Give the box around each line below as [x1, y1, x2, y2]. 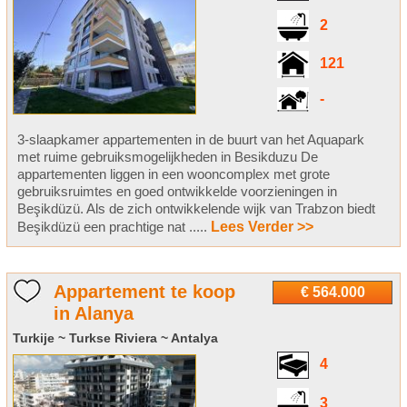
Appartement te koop [53, 282, 235, 303]
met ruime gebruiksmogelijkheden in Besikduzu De [16, 149, 318, 165]
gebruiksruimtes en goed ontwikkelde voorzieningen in [16, 184, 337, 200]
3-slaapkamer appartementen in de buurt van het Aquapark [16, 132, 364, 148]
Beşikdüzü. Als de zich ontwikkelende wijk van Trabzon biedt [16, 201, 375, 217]
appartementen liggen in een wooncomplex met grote [16, 166, 330, 183]
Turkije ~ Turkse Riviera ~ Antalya [12, 331, 218, 346]
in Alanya [53, 303, 134, 324]
